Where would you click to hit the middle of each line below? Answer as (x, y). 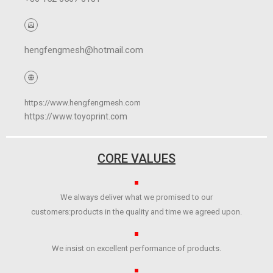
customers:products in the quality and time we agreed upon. (136, 212)
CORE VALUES (136, 159)
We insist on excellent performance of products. (136, 249)
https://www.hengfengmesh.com (83, 103)
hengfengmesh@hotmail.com (84, 50)
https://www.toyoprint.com (76, 117)
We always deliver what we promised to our (136, 197)
